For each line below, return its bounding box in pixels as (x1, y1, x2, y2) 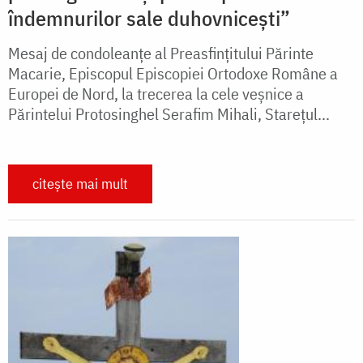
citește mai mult (32, 174, 128, 194)
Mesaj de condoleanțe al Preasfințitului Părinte (8, 42, 314, 65)
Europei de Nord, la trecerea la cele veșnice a (8, 83, 304, 105)
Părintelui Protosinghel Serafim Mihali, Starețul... (8, 103, 330, 126)
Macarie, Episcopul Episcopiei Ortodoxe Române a (8, 62, 338, 85)
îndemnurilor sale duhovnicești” (8, 4, 290, 32)
